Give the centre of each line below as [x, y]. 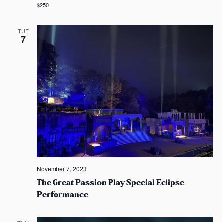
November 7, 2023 [61, 169]
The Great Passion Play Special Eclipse [110, 183]
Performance [62, 195]
